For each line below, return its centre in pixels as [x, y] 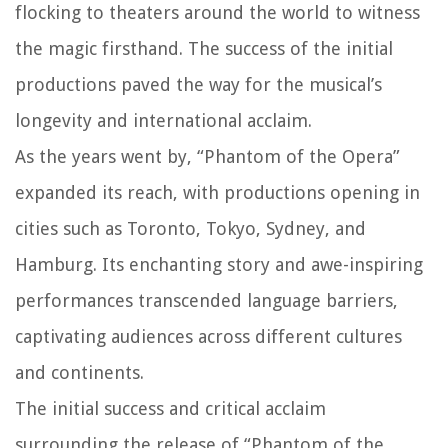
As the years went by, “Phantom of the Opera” [207, 157]
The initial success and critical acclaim [170, 409]
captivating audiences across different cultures [208, 337]
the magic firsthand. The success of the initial [204, 49]
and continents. [79, 373]
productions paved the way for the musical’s [198, 85]
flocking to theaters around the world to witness [217, 13]
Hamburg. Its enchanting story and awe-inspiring [219, 265]
